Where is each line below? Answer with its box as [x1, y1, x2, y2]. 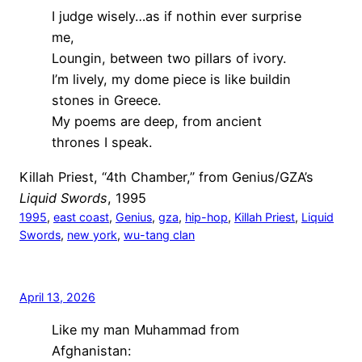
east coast [53, 209, 109, 224]
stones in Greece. [52, 92, 161, 109]
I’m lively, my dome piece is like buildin [52, 71, 291, 88]
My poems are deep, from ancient [52, 113, 262, 130]
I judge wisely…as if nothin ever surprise [52, 8, 301, 25]
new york [67, 227, 117, 242]
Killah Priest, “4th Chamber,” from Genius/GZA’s [19, 168, 314, 185]
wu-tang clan [124, 227, 195, 242]
